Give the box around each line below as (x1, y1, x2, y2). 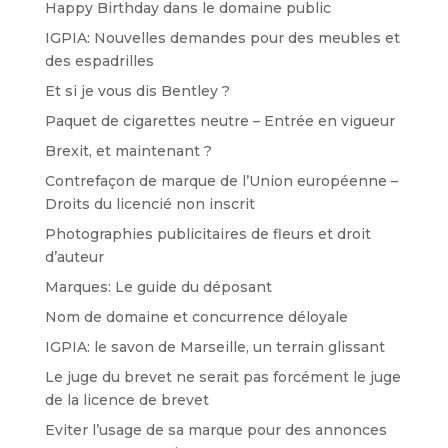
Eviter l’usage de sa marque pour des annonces (44, 420, 387, 439)
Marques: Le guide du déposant (44, 277, 272, 296)
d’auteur (44, 247, 104, 266)
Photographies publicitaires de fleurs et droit (44, 224, 371, 243)
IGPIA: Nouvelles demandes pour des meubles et (44, 28, 400, 47)
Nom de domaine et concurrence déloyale (44, 307, 348, 326)
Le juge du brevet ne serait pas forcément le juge (44, 367, 401, 386)
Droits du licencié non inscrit (44, 194, 255, 213)
